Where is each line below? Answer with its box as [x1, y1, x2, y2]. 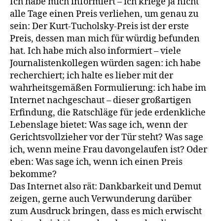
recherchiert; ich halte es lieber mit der [10, 70, 173, 81]
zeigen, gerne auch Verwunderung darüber [10, 193, 191, 205]
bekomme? [10, 168, 57, 180]
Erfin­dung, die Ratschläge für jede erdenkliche [10, 107, 206, 118]
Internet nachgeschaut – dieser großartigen [10, 94, 191, 106]
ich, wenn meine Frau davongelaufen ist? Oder [10, 144, 207, 155]
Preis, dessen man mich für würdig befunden [10, 33, 200, 44]
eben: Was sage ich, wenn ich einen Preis [10, 156, 183, 168]
